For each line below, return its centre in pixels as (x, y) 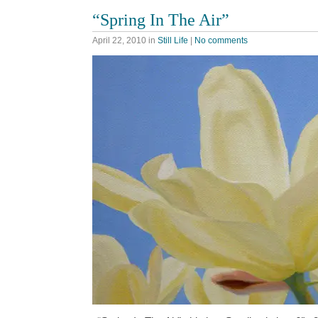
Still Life (173, 41)
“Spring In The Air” (161, 19)
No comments (221, 41)
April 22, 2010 (119, 41)
